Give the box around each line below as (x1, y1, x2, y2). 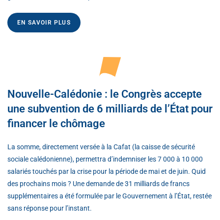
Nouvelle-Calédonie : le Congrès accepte (7, 87, 202, 100)
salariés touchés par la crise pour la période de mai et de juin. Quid (7, 167, 206, 175)
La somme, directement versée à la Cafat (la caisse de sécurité (7, 142, 195, 151)
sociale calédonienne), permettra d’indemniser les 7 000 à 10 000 (7, 155, 203, 163)
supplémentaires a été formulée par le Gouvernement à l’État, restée (7, 192, 212, 200)
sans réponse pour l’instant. (7, 204, 92, 212)
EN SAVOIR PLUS (17, 19, 71, 26)
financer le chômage (7, 117, 105, 130)
